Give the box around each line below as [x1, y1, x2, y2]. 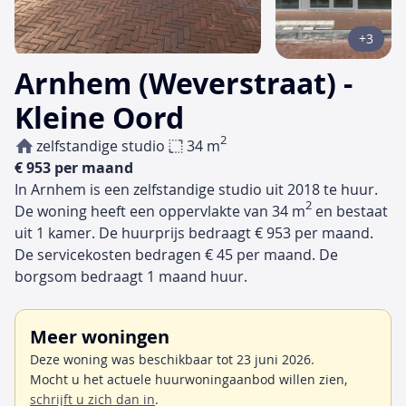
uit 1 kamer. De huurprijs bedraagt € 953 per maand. [14, 222, 373, 243]
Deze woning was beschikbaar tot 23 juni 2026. [30, 350, 314, 368]
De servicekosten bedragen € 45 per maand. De [14, 244, 338, 265]
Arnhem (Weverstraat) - [14, 63, 353, 103]
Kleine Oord [14, 97, 184, 138]
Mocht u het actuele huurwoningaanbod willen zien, [30, 370, 347, 388]
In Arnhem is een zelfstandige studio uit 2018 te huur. [14, 179, 378, 199]
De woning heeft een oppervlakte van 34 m [14, 200, 305, 221]
